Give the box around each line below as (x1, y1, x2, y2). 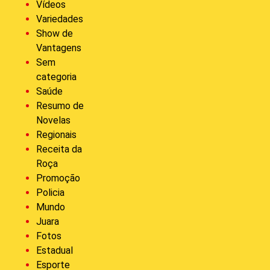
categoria (36, 71, 77, 83)
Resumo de (36, 99, 84, 111)
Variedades (36, 13, 83, 25)
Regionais (36, 128, 77, 140)
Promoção (36, 172, 80, 184)
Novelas (36, 114, 71, 126)
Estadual (36, 244, 73, 256)
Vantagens (36, 42, 81, 54)
